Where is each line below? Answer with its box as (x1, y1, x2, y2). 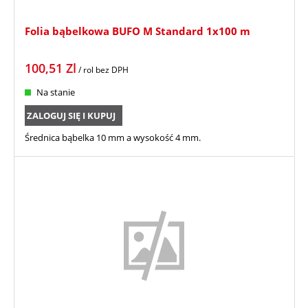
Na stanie (36, 86, 75, 99)
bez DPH (96, 64, 129, 76)
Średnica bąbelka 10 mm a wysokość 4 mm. (25, 131, 201, 144)
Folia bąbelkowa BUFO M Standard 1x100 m (25, 24, 250, 38)
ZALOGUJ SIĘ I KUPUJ (27, 109, 116, 122)
